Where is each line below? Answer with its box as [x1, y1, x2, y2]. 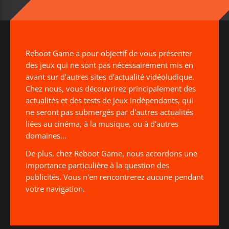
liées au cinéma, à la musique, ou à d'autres [26, 119, 178, 129]
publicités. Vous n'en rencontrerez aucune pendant [26, 172, 203, 182]
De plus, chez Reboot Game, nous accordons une [26, 148, 197, 158]
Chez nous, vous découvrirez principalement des [26, 83, 196, 94]
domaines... [26, 130, 66, 141]
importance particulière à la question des [26, 160, 169, 170]
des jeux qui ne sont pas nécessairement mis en [26, 60, 193, 70]
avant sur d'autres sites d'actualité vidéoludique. [26, 72, 194, 82]
